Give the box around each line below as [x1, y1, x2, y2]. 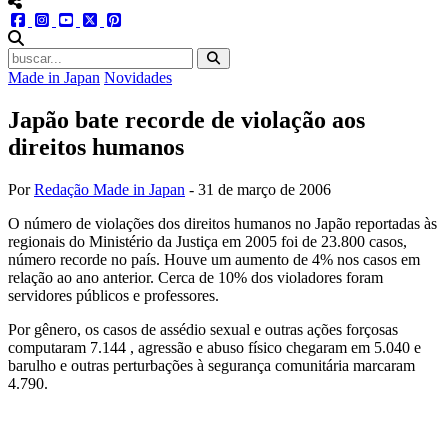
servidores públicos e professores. [8, 286, 219, 304]
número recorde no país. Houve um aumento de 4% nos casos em [8, 250, 420, 268]
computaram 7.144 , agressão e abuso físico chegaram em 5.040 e [8, 338, 421, 356]
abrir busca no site [23, 29, 137, 46]
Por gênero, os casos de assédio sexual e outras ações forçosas [8, 320, 398, 338]
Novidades [104, 69, 172, 86]
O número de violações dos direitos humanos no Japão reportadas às [8, 214, 437, 232]
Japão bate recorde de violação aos [8, 106, 365, 133]
